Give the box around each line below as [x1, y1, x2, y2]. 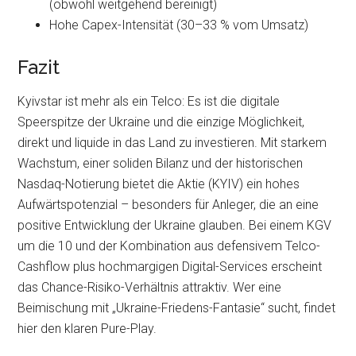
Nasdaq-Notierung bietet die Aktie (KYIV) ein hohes [17, 176, 300, 192]
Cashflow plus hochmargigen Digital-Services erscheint [17, 259, 323, 274]
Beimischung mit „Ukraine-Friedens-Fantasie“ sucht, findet [17, 300, 336, 315]
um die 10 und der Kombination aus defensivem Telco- [17, 238, 321, 253]
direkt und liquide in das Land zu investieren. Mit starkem [17, 135, 327, 150]
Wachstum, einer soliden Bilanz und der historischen [17, 156, 304, 171]
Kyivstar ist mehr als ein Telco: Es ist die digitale [17, 94, 281, 109]
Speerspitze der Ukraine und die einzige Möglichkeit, [17, 114, 305, 130]
